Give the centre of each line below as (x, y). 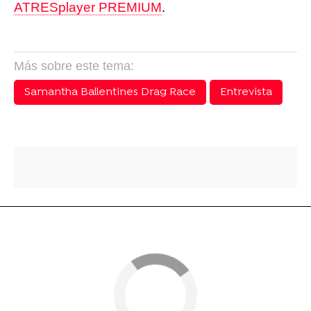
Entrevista (246, 92)
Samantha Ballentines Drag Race (110, 92)
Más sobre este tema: (74, 66)
